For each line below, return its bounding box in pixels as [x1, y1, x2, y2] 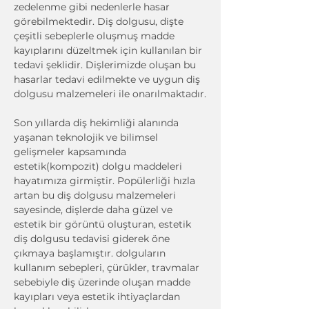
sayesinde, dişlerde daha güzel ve [14, 203, 175, 216]
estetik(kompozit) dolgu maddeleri [14, 160, 185, 172]
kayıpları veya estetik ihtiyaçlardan [14, 290, 183, 303]
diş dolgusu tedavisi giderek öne [14, 232, 172, 245]
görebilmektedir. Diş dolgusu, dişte [14, 15, 186, 28]
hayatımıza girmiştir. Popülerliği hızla [14, 175, 198, 187]
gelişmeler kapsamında [14, 146, 129, 158]
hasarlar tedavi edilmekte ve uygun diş [14, 73, 203, 86]
